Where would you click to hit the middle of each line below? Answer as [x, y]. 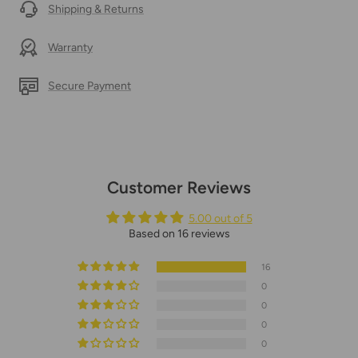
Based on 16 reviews [179, 233]
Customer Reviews [179, 187]
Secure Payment [89, 86]
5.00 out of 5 [220, 218]
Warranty [70, 47]
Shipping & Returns [96, 9]
